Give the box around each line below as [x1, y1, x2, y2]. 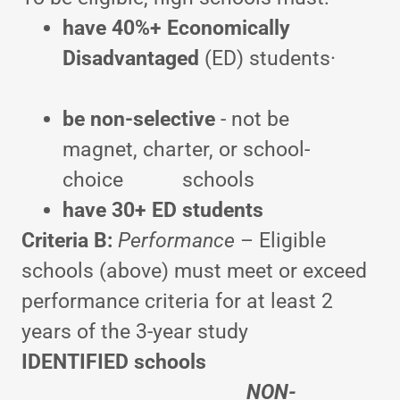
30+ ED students [111, 197, 263, 222]
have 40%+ [62, 15, 162, 40]
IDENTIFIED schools [21, 349, 206, 374]
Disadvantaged [62, 46, 199, 71]
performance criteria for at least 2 [21, 288, 333, 313]
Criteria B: [21, 228, 118, 253]
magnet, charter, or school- [62, 137, 310, 162]
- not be [214, 106, 289, 131]
